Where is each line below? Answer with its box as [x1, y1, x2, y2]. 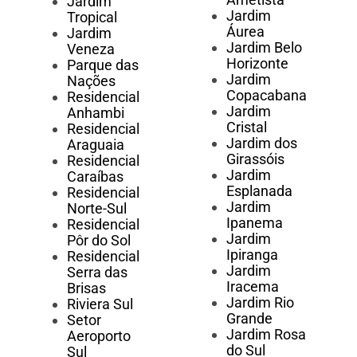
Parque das [67, 57, 139, 74]
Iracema [226, 278, 279, 296]
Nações [67, 73, 116, 90]
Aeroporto [67, 328, 131, 345]
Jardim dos [226, 135, 297, 152]
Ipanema [226, 214, 283, 232]
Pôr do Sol [67, 232, 131, 249]
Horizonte [226, 55, 288, 73]
